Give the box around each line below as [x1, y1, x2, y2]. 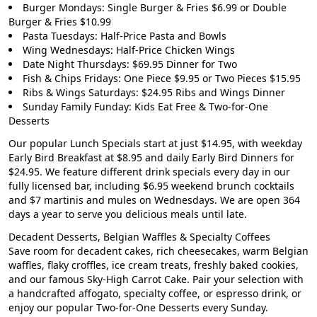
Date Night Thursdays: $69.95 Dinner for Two [23, 57, 237, 71]
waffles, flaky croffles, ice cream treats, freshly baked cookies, [8, 258, 299, 272]
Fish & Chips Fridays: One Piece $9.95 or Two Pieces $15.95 [23, 71, 301, 85]
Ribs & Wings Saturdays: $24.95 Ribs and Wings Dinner [23, 85, 285, 99]
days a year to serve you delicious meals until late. [8, 207, 247, 221]
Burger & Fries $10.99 [8, 14, 111, 28]
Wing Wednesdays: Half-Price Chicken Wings [23, 42, 235, 57]
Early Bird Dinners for [192, 150, 294, 164]
